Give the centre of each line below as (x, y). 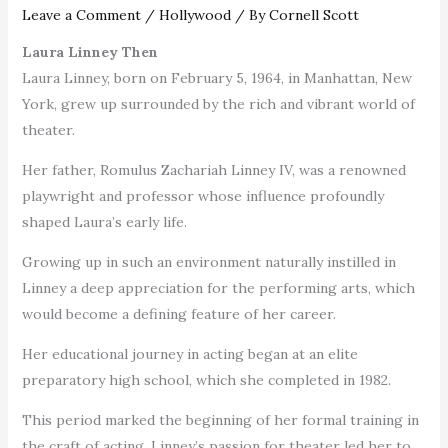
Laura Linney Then (89, 51)
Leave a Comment (81, 14)
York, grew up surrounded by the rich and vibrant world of (218, 103)
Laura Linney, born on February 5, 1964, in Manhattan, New (216, 77)
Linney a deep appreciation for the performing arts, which (218, 287)
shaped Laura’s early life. (106, 221)
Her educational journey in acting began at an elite (189, 353)
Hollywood (194, 14)
